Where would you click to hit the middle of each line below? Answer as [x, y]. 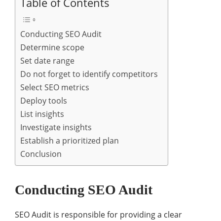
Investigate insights [56, 128]
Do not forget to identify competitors [89, 74]
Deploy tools [44, 101]
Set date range [47, 61]
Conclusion [41, 154]
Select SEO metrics [55, 88]
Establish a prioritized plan [70, 141]
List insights [42, 114]
